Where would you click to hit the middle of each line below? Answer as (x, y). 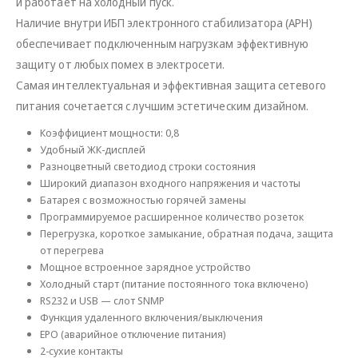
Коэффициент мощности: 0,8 (109, 133)
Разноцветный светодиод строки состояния (147, 167)
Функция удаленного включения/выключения (151, 318)
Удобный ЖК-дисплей (92, 150)
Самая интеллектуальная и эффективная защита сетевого (171, 86)
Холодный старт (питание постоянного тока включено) (174, 284)
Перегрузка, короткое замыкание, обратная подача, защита (186, 234)
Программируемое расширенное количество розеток (171, 217)
